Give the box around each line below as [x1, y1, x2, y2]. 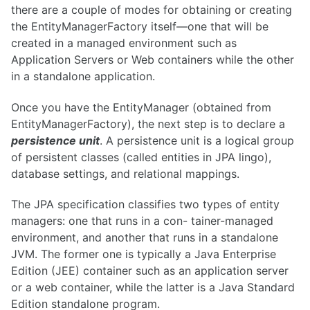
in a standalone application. [11, 69, 155, 83]
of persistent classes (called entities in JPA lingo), [11, 149, 271, 164]
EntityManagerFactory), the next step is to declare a [11, 116, 285, 131]
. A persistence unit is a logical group [100, 133, 294, 147]
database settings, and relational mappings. [11, 166, 239, 181]
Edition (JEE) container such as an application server [11, 264, 289, 278]
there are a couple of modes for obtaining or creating [11, 2, 292, 17]
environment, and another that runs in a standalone [11, 230, 278, 245]
